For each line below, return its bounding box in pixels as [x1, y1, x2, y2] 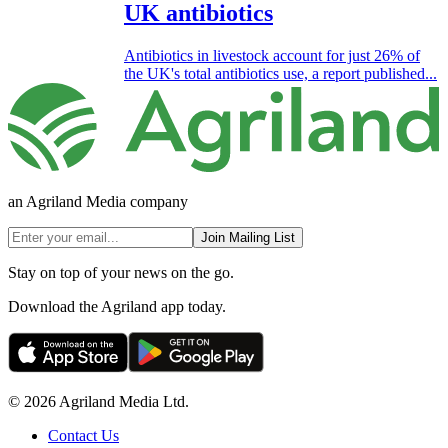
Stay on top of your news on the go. [8, 264, 234, 282]
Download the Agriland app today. [8, 298, 226, 316]
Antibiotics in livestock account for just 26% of [124, 46, 420, 64]
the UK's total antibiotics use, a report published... [124, 64, 437, 82]
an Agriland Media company [8, 193, 188, 211]
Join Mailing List [201, 230, 295, 246]
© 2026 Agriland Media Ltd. [8, 393, 189, 411]
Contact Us [48, 427, 119, 445]
